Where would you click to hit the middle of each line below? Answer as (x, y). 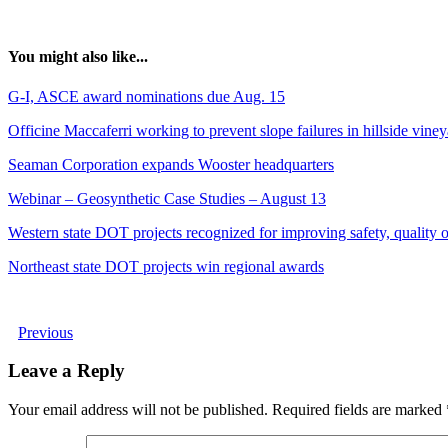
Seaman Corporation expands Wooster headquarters (171, 164)
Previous (45, 332)
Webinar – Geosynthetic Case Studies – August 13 (167, 198)
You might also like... (78, 57)
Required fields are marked (359, 410)
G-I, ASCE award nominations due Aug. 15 (146, 96)
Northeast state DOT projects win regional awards (166, 266)
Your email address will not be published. (138, 410)
